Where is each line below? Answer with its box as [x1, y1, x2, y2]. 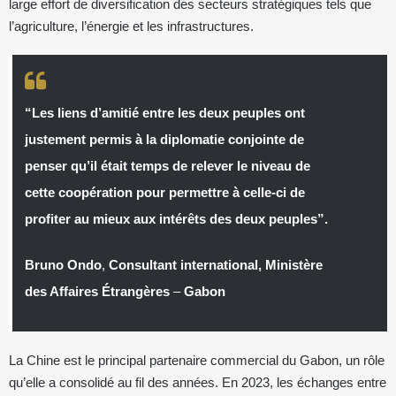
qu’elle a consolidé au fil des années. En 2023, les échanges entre [9, 375, 386, 391]
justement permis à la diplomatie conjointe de [24, 132, 304, 147]
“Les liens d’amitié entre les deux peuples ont [24, 105, 305, 120]
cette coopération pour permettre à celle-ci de [24, 185, 305, 200]
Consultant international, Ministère [108, 257, 323, 273]
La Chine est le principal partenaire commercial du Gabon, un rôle [9, 353, 385, 369]
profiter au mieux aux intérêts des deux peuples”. [24, 211, 328, 226]
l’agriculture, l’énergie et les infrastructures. [9, 19, 254, 34]
